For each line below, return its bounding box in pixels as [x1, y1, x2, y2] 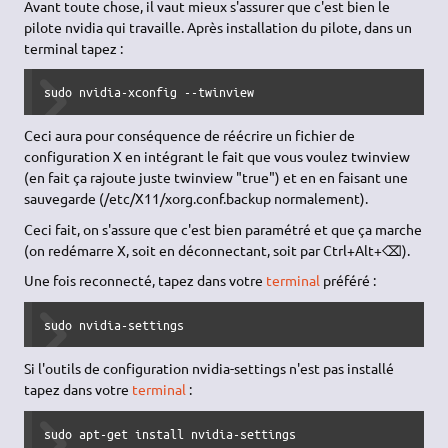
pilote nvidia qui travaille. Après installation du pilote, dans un [24, 17, 413, 36]
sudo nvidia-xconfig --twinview [44, 83, 255, 101]
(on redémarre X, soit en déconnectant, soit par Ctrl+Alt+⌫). [24, 240, 411, 259]
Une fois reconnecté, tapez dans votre [24, 271, 267, 290]
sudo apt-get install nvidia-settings [44, 424, 297, 442]
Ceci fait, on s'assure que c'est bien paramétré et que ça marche [24, 219, 423, 238]
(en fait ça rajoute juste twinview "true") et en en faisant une [24, 168, 409, 187]
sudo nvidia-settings [44, 316, 185, 334]
